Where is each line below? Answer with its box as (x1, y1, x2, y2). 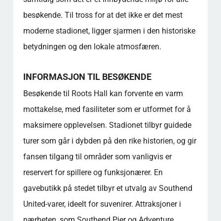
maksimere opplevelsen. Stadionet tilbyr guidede (23, 120, 191, 130)
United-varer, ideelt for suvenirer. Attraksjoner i (23, 199, 181, 209)
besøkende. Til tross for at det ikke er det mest (23, 10, 183, 20)
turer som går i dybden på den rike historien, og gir (23, 136, 196, 146)
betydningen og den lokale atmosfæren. (23, 42, 161, 51)
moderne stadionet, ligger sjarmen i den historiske (23, 26, 195, 36)
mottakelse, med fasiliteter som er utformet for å (23, 105, 191, 114)
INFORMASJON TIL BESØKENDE (23, 72, 151, 82)
